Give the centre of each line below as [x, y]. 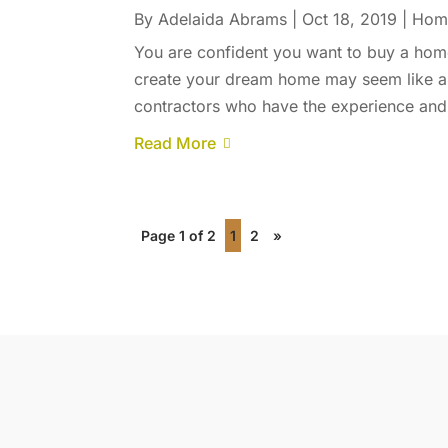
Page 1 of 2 [179, 236]
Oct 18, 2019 [350, 19]
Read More [175, 143]
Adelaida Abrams [223, 19]
